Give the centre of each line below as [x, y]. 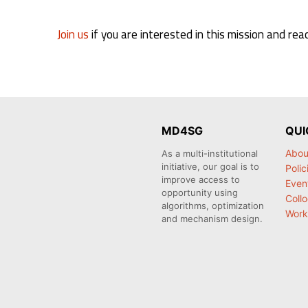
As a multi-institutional [210, 154]
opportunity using [200, 193]
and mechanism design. [212, 219]
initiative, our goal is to [210, 167]
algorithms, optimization [213, 206]
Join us [73, 34]
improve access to [201, 180]
